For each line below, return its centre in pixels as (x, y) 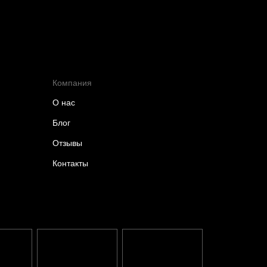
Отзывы (67, 143)
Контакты (70, 163)
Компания (72, 83)
